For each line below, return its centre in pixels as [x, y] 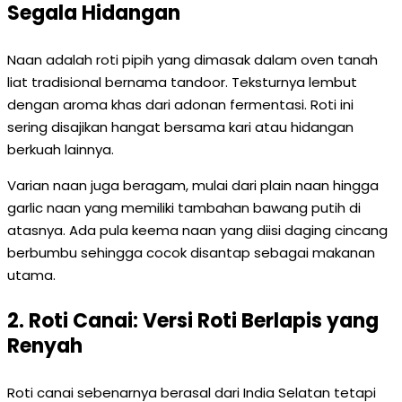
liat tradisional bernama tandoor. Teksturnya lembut [182, 82]
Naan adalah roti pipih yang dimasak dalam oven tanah [192, 60]
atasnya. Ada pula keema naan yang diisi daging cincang [197, 230]
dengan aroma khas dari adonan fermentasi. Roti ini [180, 105]
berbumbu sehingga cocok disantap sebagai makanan [191, 253]
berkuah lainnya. [61, 149]
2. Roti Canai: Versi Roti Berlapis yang [193, 321]
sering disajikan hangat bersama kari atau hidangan [180, 127]
